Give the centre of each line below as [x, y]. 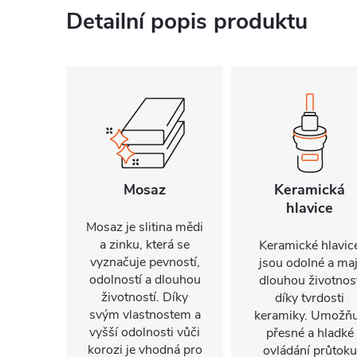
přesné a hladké [310, 333]
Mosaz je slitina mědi [145, 227]
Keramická [310, 190]
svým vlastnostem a [145, 315]
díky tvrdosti [310, 298]
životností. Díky [145, 297]
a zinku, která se [145, 245]
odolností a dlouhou [145, 280]
